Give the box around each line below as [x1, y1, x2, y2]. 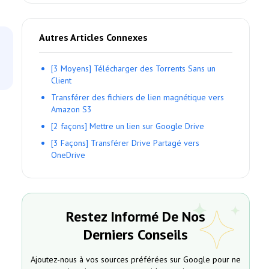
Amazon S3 [51, 104, 92, 115]
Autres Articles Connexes [39, 31, 148, 43]
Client [51, 75, 71, 86]
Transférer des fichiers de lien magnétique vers [51, 92, 224, 103]
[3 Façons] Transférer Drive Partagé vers [51, 138, 199, 148]
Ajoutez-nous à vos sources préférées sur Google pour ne [31, 254, 241, 265]
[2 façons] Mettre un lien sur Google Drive [51, 121, 204, 131]
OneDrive [51, 150, 85, 160]
